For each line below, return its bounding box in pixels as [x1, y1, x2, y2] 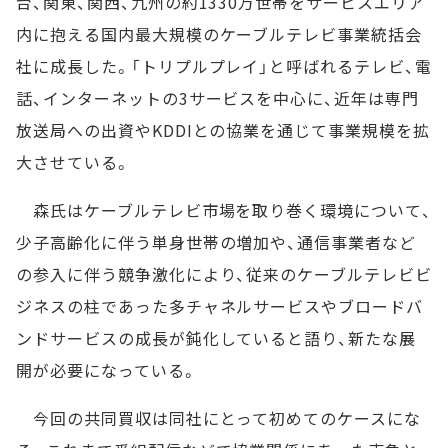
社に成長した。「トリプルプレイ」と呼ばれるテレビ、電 [16, 54, 432, 79]
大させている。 [16, 150, 131, 175]
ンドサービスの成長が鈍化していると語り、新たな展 [16, 326, 417, 351]
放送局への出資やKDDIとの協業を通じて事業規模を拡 [16, 118, 430, 143]
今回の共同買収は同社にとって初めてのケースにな [16, 406, 422, 431]
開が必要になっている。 [16, 358, 198, 383]
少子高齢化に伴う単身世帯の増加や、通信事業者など [16, 230, 417, 255]
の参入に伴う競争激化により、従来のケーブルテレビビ [16, 262, 432, 287]
